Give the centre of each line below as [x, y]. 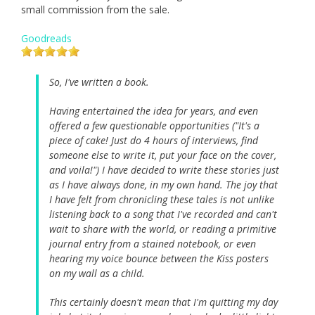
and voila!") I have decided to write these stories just [164, 169]
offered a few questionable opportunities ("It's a [154, 125]
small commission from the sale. [95, 9]
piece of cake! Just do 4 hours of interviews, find [154, 140]
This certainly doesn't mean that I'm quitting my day [163, 302]
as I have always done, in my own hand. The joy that [163, 184]
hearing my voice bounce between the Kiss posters [159, 258]
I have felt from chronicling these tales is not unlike [162, 199]
